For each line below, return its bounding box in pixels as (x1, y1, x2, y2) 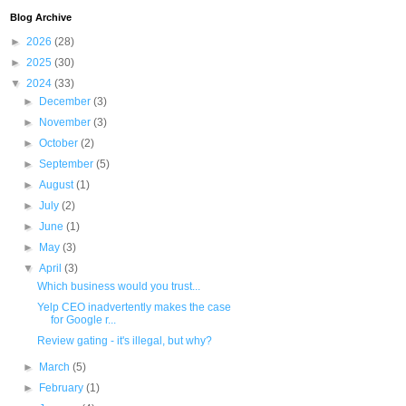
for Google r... (50, 313, 116, 326)
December (39, 94, 94, 108)
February (39, 381, 87, 394)
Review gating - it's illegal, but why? (36, 333, 212, 347)
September (39, 157, 97, 170)
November (39, 115, 94, 129)
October (39, 136, 82, 150)
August (39, 178, 77, 191)
